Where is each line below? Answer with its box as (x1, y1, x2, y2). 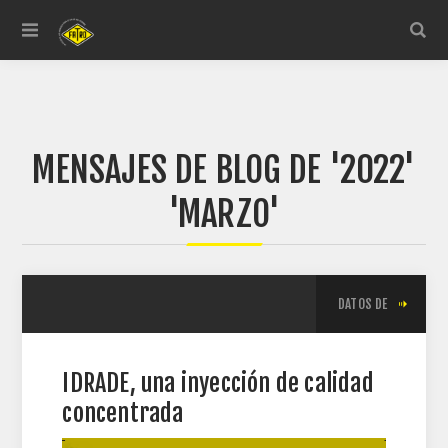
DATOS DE (337, 296, 388, 312)
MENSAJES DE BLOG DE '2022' (32, 148, 416, 192)
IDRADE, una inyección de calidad (62, 368, 374, 398)
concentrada (62, 398, 184, 428)
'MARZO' (167, 192, 281, 236)
